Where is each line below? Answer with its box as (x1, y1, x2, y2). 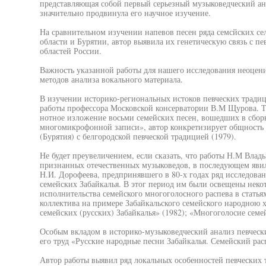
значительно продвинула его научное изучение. (39, 7, 211, 18)
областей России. (39, 45, 102, 56)
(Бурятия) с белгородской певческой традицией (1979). (39, 131, 236, 142)
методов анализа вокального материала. (39, 74, 183, 85)
